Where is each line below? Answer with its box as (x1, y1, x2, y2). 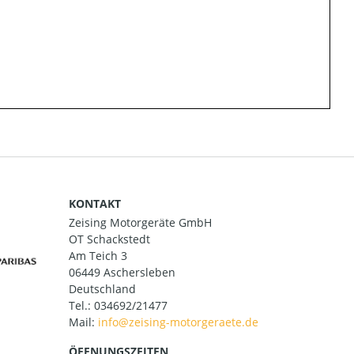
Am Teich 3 (69, 248, 127, 264)
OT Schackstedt (69, 232, 150, 247)
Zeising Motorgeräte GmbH (69, 215, 212, 231)
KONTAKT (69, 196, 121, 212)
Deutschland (69, 281, 136, 297)
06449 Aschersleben (69, 265, 175, 281)
